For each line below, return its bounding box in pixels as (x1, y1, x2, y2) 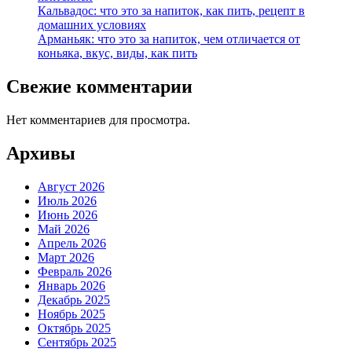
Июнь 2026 (38, 207, 97, 222)
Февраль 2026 (38, 264, 112, 278)
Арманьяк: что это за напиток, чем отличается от (38, 31, 300, 46)
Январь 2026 (38, 278, 105, 292)
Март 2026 (38, 250, 94, 264)
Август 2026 (38, 179, 104, 193)
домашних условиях (38, 17, 146, 31)
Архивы (6, 142, 75, 163)
